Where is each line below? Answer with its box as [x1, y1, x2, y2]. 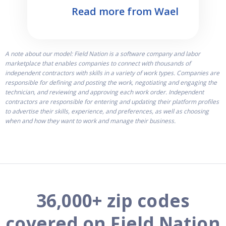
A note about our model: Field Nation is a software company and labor [5, 49, 200, 58]
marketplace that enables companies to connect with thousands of [5, 59, 191, 68]
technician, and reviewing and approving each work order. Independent [5, 87, 204, 96]
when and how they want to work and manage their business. [5, 116, 176, 125]
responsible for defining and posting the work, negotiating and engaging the [5, 78, 217, 87]
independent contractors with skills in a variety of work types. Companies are [5, 68, 219, 77]
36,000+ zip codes [36, 188, 190, 212]
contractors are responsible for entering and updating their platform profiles [5, 97, 219, 106]
